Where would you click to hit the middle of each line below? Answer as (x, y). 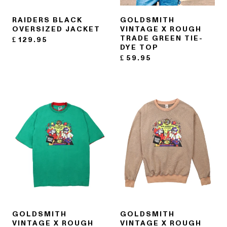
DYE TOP (139, 47)
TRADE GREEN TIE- (161, 38)
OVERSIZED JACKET (56, 29)
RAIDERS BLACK (47, 20)
